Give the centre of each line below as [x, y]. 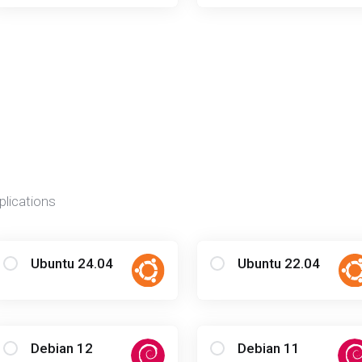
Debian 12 [61, 348]
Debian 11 [268, 348]
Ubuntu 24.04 [72, 263]
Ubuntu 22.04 [278, 263]
